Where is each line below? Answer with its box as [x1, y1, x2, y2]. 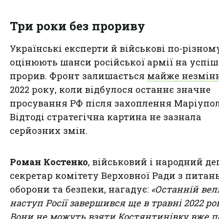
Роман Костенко [10, 155, 88, 168]
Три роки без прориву [10, 18, 145, 34]
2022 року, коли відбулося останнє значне [10, 83, 211, 95]
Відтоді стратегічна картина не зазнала [10, 110, 201, 123]
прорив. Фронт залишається [10, 69, 147, 82]
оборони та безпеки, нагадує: [10, 183, 151, 195]
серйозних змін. [10, 124, 88, 136]
